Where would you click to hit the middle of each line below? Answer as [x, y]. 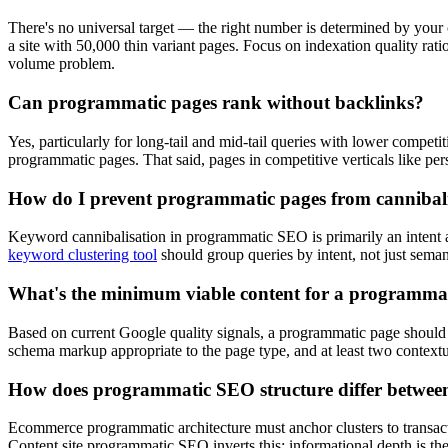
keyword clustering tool [82, 255]
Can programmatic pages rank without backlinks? [216, 103]
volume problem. [61, 64]
